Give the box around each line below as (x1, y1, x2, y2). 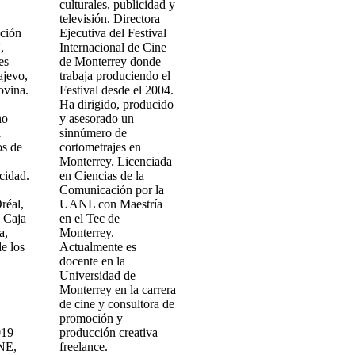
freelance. (59, 340, 108, 353)
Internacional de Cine (59, 40, 166, 54)
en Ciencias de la (59, 169, 144, 182)
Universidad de (59, 269, 136, 282)
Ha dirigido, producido (59, 97, 174, 111)
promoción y (59, 311, 123, 325)
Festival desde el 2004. (59, 83, 174, 97)
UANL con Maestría (59, 197, 162, 211)
